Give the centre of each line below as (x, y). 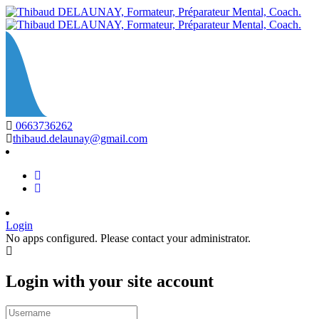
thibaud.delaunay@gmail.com (80, 138)
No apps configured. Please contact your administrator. (128, 238)
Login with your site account (110, 281)
